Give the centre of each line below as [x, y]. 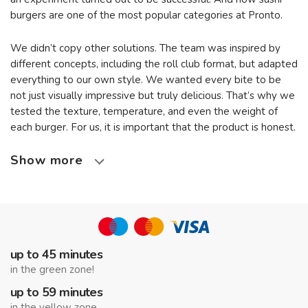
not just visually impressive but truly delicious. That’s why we [153, 96]
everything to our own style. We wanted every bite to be [146, 80]
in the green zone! [52, 269]
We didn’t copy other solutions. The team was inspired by [145, 48]
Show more [47, 160]
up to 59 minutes [57, 292]
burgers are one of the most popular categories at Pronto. [146, 15]
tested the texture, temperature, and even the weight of [144, 111]
